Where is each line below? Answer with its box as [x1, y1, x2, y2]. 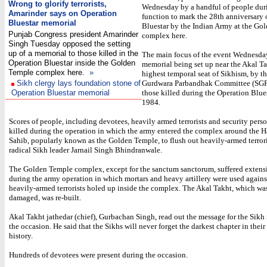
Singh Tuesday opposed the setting [8, 39, 131, 48]
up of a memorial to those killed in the [8, 49, 138, 58]
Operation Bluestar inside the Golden [8, 58, 135, 67]
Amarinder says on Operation [8, 9, 117, 18]
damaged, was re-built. [9, 193, 81, 202]
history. [9, 231, 33, 240]
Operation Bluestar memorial [11, 88, 110, 97]
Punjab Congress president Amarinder [8, 30, 138, 39]
